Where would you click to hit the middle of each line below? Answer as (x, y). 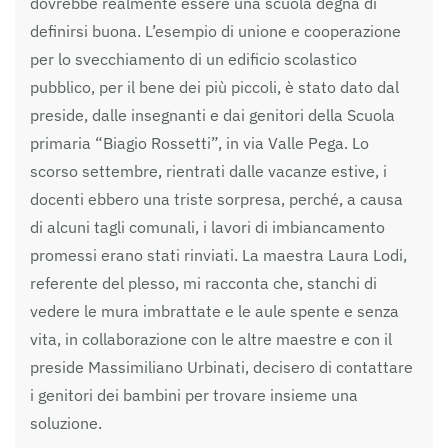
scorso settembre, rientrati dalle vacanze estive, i (208, 170)
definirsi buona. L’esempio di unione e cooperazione (215, 30)
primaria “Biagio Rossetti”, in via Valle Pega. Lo (199, 142)
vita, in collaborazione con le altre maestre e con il (211, 338)
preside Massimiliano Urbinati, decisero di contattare (221, 366)
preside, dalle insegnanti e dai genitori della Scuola (212, 114)
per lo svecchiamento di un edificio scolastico (193, 58)
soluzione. (66, 422)
